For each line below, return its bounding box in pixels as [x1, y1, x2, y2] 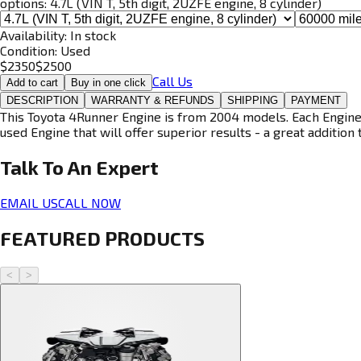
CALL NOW [58, 194, 121, 210]
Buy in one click [71, 76, 146, 89]
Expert [96, 155, 159, 179]
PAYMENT [291, 93, 341, 106]
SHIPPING [227, 93, 278, 106]
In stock [70, 27, 116, 43]
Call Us [152, 73, 193, 89]
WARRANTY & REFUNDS [91, 93, 214, 106]
